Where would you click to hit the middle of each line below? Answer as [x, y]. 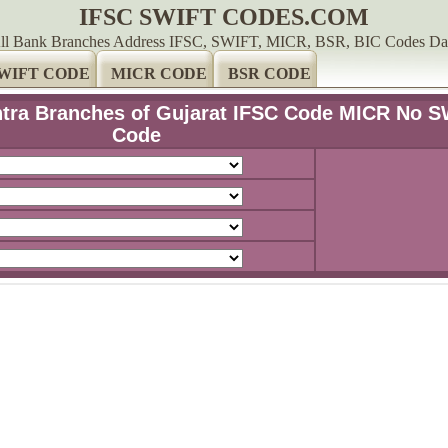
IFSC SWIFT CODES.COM [224, 17]
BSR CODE [269, 73]
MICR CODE [158, 73]
